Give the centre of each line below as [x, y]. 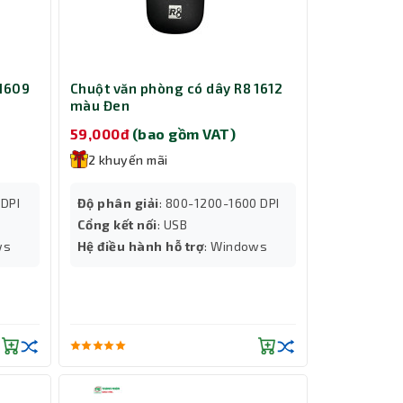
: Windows [236, 246]
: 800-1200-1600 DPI [219, 202]
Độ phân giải [118, 202]
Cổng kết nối [117, 224]
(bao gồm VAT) [184, 133]
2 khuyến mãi [128, 159]
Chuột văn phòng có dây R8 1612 [177, 89]
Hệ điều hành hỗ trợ [141, 246]
